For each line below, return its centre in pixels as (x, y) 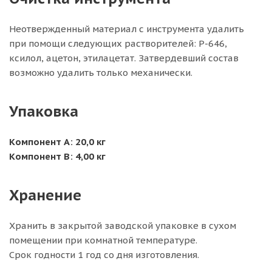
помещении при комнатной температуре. (103, 240)
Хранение (45, 195)
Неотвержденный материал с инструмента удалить (127, 29)
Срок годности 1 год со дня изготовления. (104, 255)
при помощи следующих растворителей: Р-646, (118, 43)
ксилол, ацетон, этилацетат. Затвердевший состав (124, 58)
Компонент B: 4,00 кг (57, 156)
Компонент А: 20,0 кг (57, 142)
